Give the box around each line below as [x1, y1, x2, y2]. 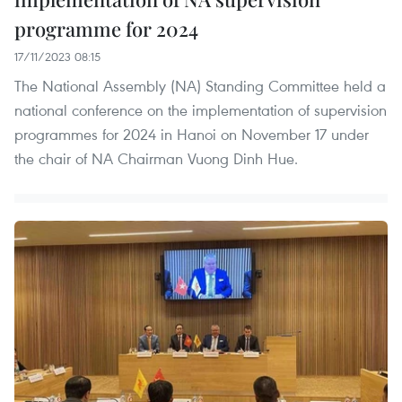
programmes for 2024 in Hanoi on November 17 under [14, 124, 369, 145]
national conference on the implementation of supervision [14, 100, 387, 121]
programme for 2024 [14, 15, 198, 43]
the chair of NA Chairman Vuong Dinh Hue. [14, 148, 298, 170]
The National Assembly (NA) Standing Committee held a [14, 75, 386, 97]
